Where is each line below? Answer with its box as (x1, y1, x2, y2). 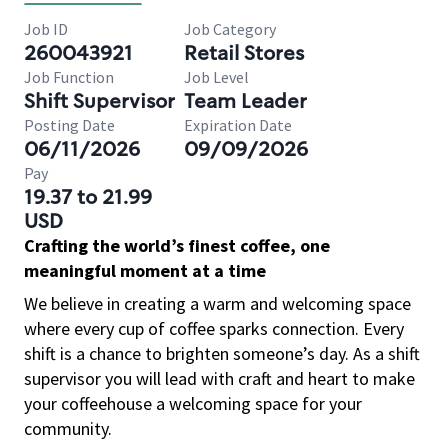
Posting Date (24, 115, 115, 135)
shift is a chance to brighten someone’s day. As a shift (24, 342, 420, 365)
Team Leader (184, 88, 307, 114)
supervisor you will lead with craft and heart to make (24, 367, 415, 390)
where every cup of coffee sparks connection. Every (24, 317, 404, 340)
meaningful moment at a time (24, 259, 266, 282)
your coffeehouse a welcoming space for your (24, 392, 362, 415)
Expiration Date (184, 115, 292, 135)
